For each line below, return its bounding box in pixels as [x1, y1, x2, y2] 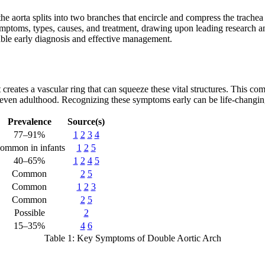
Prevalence [7, 117, 51, 127]
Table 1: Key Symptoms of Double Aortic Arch [44, 233, 221, 244]
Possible [14, 208, 45, 218]
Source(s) [67, 117, 105, 127]
